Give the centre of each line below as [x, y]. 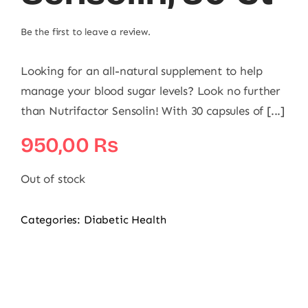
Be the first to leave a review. [86, 32]
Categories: [52, 220]
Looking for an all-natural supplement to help [142, 71]
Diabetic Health [125, 220]
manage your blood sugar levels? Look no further [151, 91]
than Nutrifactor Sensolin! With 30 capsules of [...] [153, 111]
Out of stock [53, 179]
